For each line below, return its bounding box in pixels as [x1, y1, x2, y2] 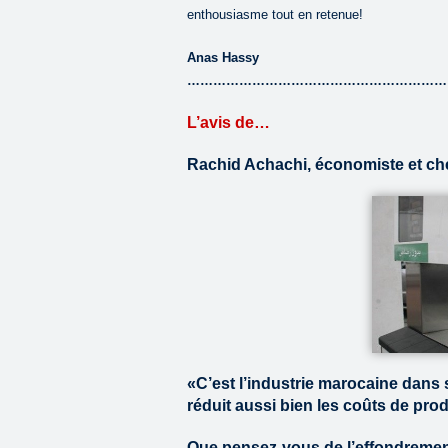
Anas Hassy [187, 50, 259, 65]
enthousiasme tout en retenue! [187, 7, 363, 22]
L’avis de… [187, 114, 270, 131]
